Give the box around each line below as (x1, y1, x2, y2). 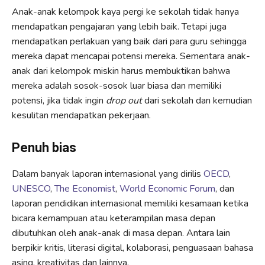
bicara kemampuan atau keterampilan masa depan (12, 212, 215, 225)
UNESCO (12, 182, 50, 196)
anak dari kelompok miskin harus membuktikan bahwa (12, 64, 230, 78)
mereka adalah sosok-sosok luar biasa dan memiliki (12, 79, 221, 93)
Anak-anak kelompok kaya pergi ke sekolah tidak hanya (12, 5, 239, 19)
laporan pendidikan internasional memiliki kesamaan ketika (12, 197, 248, 211)
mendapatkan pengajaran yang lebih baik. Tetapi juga (12, 20, 227, 34)
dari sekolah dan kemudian (142, 94, 252, 108)
